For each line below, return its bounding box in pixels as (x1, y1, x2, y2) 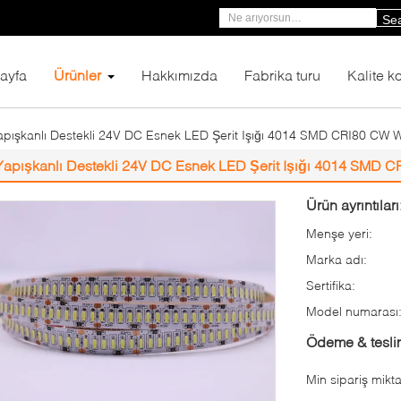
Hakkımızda (141, 66, 218, 83)
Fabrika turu (244, 66, 320, 83)
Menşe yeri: (306, 226, 372, 241)
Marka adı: (306, 252, 367, 267)
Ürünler (54, 66, 101, 83)
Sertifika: (306, 277, 355, 293)
